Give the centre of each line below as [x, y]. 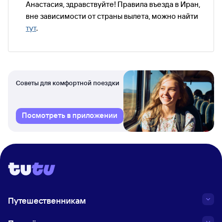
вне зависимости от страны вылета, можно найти [112, 16]
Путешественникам [47, 201]
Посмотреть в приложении [70, 115]
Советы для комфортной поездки [68, 83]
